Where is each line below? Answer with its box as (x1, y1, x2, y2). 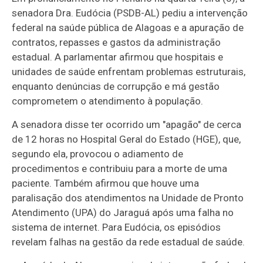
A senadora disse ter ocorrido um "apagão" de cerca (12, 119, 242, 131)
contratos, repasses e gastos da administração (12, 36, 221, 49)
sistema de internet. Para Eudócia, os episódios (12, 221, 221, 234)
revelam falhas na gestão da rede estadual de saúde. (12, 236, 245, 248)
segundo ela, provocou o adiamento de (12, 148, 184, 160)
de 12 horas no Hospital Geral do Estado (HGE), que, (12, 133, 241, 146)
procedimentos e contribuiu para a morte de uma (12, 163, 228, 175)
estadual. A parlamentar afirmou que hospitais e (12, 51, 224, 63)
